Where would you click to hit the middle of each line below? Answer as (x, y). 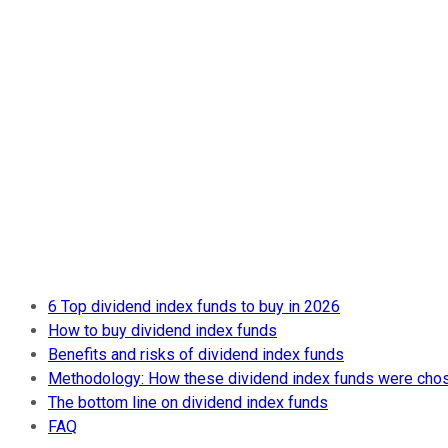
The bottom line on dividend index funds (188, 402)
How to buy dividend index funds (162, 330)
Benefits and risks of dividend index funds (196, 354)
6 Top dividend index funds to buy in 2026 (194, 306)
